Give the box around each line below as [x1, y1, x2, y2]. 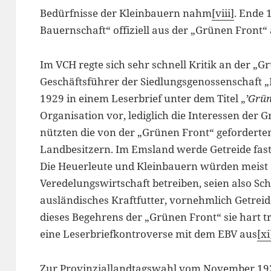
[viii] [211, 6, 234, 21]
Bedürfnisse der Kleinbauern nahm [39, 6, 212, 21]
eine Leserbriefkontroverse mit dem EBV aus [39, 226, 257, 241]
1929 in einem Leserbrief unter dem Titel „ [39, 91, 246, 105]
